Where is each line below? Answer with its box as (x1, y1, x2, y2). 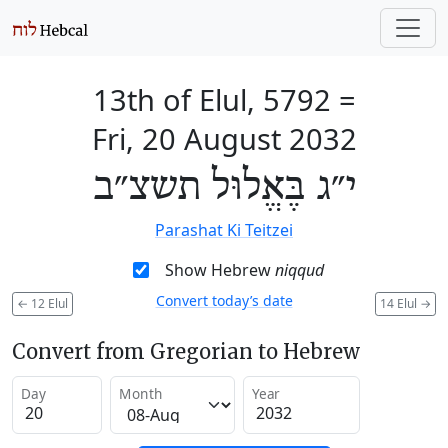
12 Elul (28, 294, 68, 312)
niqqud (274, 259, 324, 281)
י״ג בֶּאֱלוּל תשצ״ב (92, 164, 356, 212)
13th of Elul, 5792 (92, 80, 331, 119)
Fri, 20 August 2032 (91, 119, 357, 158)
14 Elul (380, 294, 420, 312)
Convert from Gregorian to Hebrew (12, 338, 360, 364)
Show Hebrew (164, 259, 275, 281)
